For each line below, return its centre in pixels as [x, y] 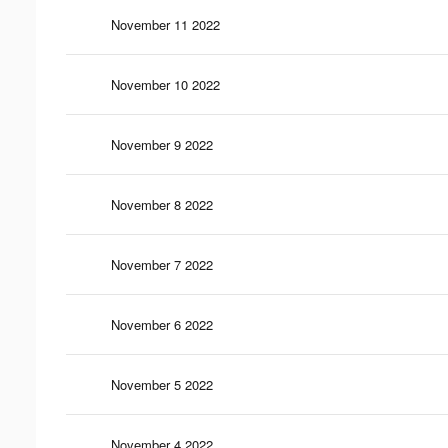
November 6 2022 [162, 324]
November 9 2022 [162, 144]
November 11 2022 [165, 24]
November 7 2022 [162, 264]
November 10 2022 [165, 84]
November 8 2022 [162, 204]
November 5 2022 [162, 384]
